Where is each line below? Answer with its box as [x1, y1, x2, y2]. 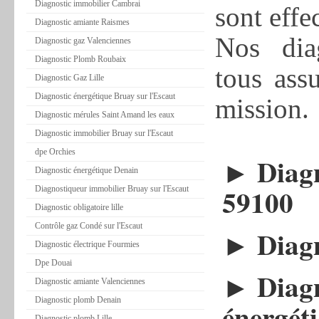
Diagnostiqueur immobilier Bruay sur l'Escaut [35, 184, 189, 194]
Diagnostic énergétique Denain [35, 165, 138, 175]
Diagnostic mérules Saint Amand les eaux [35, 110, 174, 120]
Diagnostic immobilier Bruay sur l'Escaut [35, 128, 173, 138]
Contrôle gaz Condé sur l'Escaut [35, 221, 142, 231]
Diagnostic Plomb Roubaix [35, 54, 126, 64]
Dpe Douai [35, 258, 72, 268]
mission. [215, 93, 309, 124]
